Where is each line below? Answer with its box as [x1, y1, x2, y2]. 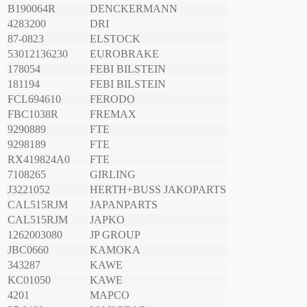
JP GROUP [90, 229, 140, 241]
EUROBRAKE [90, 48, 159, 60]
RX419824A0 [8, 153, 70, 166]
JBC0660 [8, 244, 49, 256]
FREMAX [90, 108, 136, 121]
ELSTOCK [90, 33, 140, 45]
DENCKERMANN [90, 3, 177, 15]
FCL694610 [8, 93, 61, 106]
